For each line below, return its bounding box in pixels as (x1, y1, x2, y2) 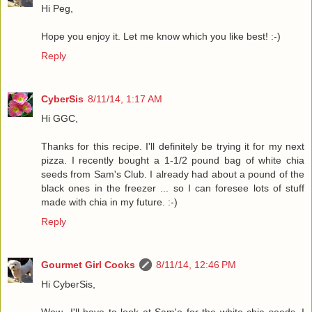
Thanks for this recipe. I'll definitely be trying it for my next (41, 140, 304, 152)
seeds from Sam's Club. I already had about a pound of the (41, 168, 304, 180)
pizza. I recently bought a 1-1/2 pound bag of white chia (41, 154, 304, 166)
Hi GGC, (41, 112, 78, 124)
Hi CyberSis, (41, 278, 95, 290)
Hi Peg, (41, 2, 73, 14)
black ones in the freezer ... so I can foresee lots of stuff (41, 182, 304, 194)
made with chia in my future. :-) (41, 196, 178, 208)
